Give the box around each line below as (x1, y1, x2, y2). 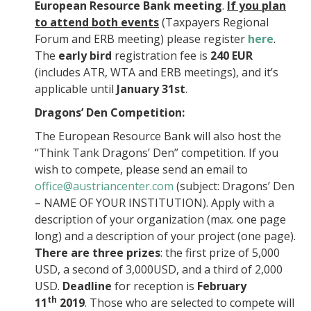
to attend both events (35, 15, 159, 30)
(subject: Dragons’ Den (174, 178, 294, 194)
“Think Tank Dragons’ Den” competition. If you (35, 145, 278, 160)
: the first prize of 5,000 (160, 245, 280, 260)
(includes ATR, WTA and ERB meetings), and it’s (35, 65, 278, 80)
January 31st (117, 81, 185, 96)
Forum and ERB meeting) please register (35, 31, 248, 47)
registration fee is (112, 48, 210, 63)
